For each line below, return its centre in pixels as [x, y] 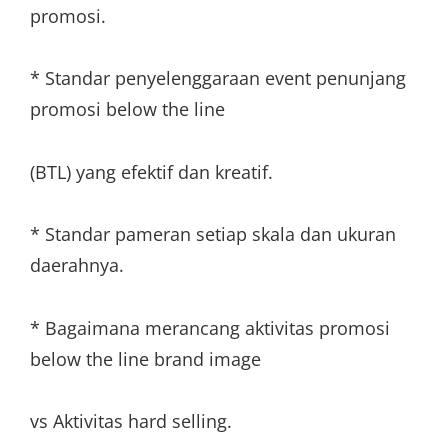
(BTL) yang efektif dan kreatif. [151, 171]
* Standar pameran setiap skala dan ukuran [213, 234]
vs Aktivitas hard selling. [131, 421]
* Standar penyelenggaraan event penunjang [218, 78]
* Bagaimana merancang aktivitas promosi [210, 327]
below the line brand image [145, 358]
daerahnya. [77, 265]
